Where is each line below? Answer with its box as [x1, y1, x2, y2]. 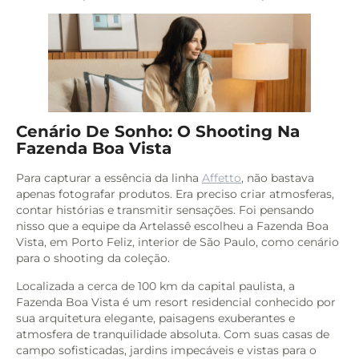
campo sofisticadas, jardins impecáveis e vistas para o [16, 342, 317, 357]
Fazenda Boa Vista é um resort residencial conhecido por [16, 294, 336, 309]
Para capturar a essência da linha [16, 171, 202, 186]
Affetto [202, 171, 241, 186]
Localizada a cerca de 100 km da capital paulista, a [16, 278, 295, 293]
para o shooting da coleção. [16, 251, 170, 266]
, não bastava [241, 171, 314, 186]
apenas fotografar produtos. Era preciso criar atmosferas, [16, 187, 334, 202]
